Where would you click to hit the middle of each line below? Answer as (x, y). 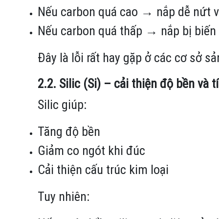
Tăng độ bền (69, 131)
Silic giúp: (62, 104)
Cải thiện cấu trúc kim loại (103, 169)
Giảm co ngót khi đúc (91, 150)
